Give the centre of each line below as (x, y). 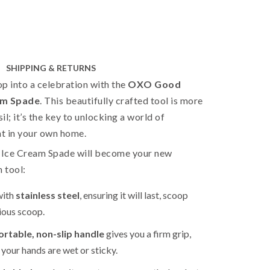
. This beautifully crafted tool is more (121, 100)
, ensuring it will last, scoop (133, 195)
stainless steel (47, 195)
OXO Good (155, 84)
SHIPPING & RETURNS (51, 68)
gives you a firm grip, (147, 234)
